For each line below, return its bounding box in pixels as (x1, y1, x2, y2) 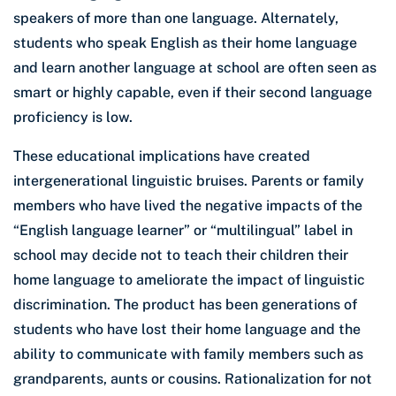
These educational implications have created (13, 148, 310, 165)
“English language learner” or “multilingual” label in (13, 222, 353, 240)
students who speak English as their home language (13, 34, 357, 52)
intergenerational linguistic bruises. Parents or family (13, 172, 364, 190)
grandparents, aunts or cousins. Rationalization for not (13, 370, 372, 388)
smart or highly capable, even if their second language (13, 84, 372, 102)
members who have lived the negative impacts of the (13, 197, 362, 215)
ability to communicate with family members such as (13, 346, 363, 363)
